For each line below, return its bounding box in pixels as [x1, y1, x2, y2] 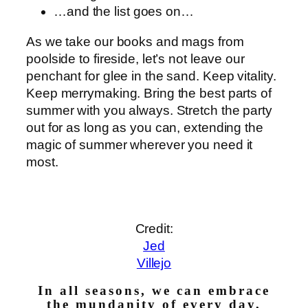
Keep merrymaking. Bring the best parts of [26, 85, 272, 100]
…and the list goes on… [54, 4, 194, 19]
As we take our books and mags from [26, 34, 244, 49]
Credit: [135, 221, 173, 236]
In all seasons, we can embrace [38, 284, 270, 298]
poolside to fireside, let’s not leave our [26, 51, 245, 66]
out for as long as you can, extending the [26, 120, 263, 135]
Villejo [136, 255, 172, 270]
